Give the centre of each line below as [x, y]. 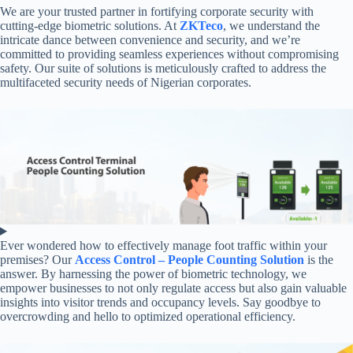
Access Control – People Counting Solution [190, 259]
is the [319, 259]
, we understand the [271, 25]
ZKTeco [200, 25]
